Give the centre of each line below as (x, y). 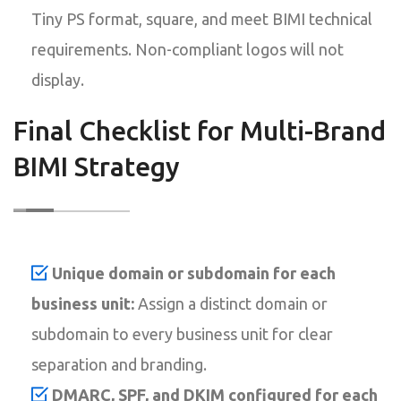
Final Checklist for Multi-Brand (200, 130)
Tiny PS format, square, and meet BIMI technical (202, 18)
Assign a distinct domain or (231, 303)
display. (58, 79)
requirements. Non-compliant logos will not (188, 49)
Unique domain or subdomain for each (194, 273)
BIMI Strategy (97, 166)
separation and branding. (119, 364)
